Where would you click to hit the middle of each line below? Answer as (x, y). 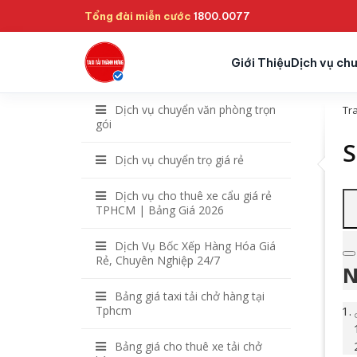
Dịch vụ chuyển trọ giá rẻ (179, 160)
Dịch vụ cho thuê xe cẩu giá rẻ (193, 196)
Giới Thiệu (261, 62)
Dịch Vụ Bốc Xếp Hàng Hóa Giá (195, 246)
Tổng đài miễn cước (138, 16)
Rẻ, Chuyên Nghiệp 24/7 (158, 260)
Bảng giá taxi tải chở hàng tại (190, 296)
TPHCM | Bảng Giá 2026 (160, 210)
